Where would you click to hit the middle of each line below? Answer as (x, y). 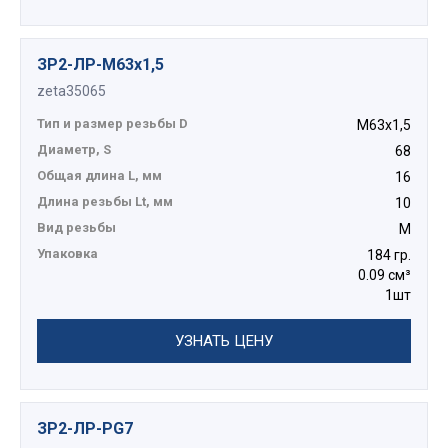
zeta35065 (71, 91)
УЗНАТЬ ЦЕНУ (224, 341)
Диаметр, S (74, 150)
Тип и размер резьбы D (112, 124)
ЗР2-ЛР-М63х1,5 (100, 65)
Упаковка (67, 254)
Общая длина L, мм (99, 176)
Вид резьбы (76, 228)
